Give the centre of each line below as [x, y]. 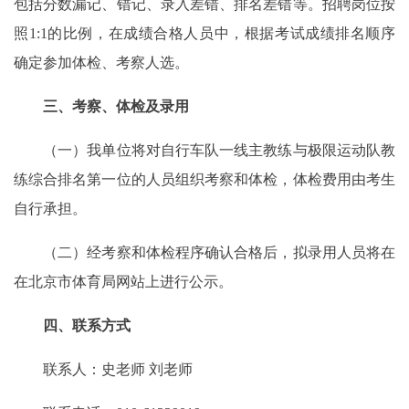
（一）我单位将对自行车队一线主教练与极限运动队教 [204, 151]
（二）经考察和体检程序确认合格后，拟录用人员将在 [204, 253]
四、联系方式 [72, 326]
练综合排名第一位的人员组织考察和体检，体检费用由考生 [204, 180]
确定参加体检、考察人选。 [101, 63]
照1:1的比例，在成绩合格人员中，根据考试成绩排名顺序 [204, 34]
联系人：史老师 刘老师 [103, 370]
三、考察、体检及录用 [101, 107]
